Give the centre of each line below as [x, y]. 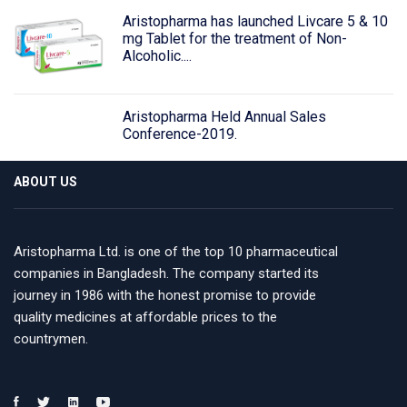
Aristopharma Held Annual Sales [224, 117]
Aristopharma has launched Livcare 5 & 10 [255, 22]
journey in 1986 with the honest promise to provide [165, 296]
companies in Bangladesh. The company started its [166, 274]
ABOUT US [45, 182]
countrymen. [51, 339]
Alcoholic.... [157, 56]
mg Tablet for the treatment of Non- [234, 39]
